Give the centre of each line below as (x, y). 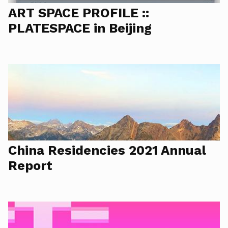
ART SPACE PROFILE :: (79, 13)
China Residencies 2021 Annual (107, 150)
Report (30, 165)
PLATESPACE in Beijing (80, 28)
